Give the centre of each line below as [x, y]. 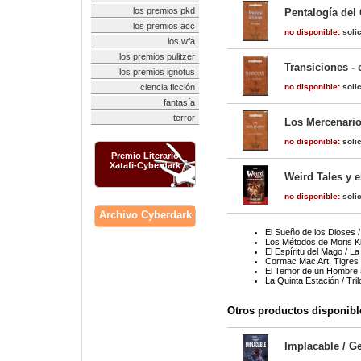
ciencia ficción [168, 87]
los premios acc [164, 26]
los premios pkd [164, 10]
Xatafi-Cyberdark [145, 165]
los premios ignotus [157, 72]
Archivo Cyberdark [145, 215]
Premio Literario [145, 156]
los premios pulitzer [157, 56]
